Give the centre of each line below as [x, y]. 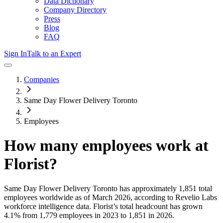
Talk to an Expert [54, 54]
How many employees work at [106, 146]
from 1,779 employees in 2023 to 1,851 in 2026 [96, 215]
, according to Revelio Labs [174, 197]
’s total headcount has [148, 206]
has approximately [147, 188]
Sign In [15, 54]
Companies [42, 79]
